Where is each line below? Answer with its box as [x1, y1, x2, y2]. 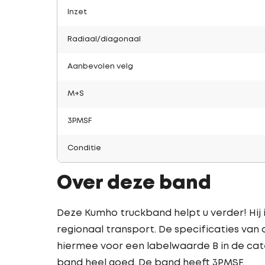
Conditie [67, 145, 101, 151]
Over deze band [57, 175, 211, 192]
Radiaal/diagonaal [67, 36, 141, 43]
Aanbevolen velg [67, 63, 133, 70]
